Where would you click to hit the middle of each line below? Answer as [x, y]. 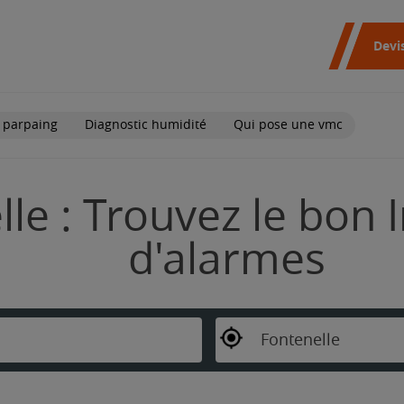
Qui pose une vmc [288, 124]
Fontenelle [300, 340]
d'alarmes [227, 259]
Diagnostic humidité [146, 124]
